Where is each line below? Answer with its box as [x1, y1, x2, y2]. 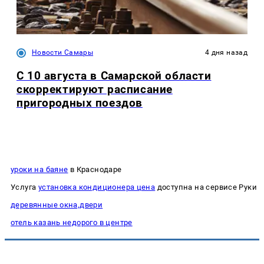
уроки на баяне [11, 165, 68, 174]
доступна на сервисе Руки [155, 183, 258, 192]
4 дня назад [205, 48, 247, 57]
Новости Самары [32, 48, 94, 57]
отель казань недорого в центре [11, 218, 133, 227]
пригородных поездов [16, 95, 143, 110]
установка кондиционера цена [38, 183, 156, 192]
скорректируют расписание [16, 82, 173, 96]
